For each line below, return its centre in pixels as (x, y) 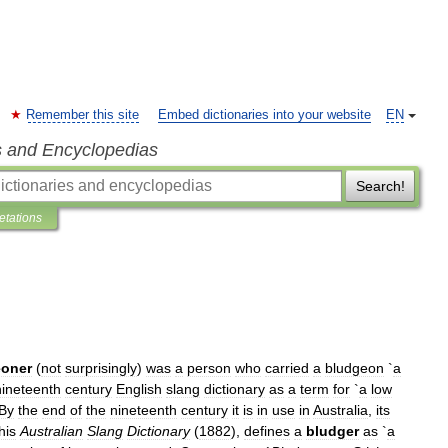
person (209, 368)
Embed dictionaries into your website (264, 115)
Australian (51, 431)
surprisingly (101, 368)
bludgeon (354, 368)
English (139, 389)
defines (267, 431)
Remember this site (82, 115)
